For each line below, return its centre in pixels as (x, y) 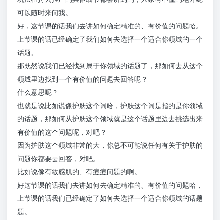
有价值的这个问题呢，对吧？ (62, 132)
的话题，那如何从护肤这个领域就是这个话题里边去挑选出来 (110, 119)
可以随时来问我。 (45, 13)
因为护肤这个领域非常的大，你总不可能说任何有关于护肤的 (110, 145)
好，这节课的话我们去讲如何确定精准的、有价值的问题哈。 (110, 26)
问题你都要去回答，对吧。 (58, 159)
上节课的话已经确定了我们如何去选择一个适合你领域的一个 (110, 39)
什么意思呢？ (38, 92)
